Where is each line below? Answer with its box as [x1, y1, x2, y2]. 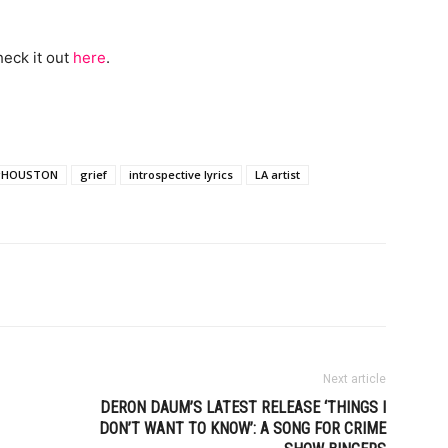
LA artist [255, 167, 300, 182]
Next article [323, 372, 386, 386]
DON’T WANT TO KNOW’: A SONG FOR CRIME [99, 419, 386, 438]
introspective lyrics [129, 167, 233, 182]
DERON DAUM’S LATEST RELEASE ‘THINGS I [100, 398, 386, 417]
